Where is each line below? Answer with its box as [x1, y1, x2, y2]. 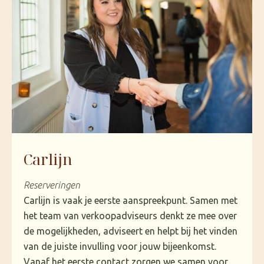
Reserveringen [24, 179, 80, 190]
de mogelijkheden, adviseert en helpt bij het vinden [24, 225, 237, 236]
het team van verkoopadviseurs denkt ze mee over [24, 210, 237, 221]
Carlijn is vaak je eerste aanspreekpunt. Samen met [24, 194, 237, 206]
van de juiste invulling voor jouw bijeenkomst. [24, 240, 216, 252]
